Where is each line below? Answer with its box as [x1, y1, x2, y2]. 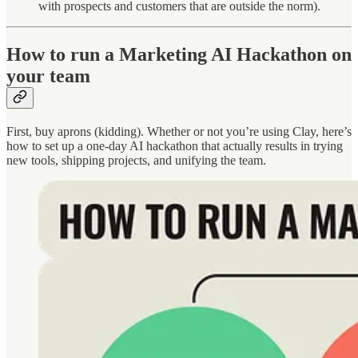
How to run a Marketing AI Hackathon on [6, 43, 352, 65]
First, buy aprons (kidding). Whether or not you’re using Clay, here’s [6, 124, 352, 138]
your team [6, 65, 90, 86]
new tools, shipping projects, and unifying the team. [6, 153, 266, 167]
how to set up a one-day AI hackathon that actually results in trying [6, 138, 343, 153]
